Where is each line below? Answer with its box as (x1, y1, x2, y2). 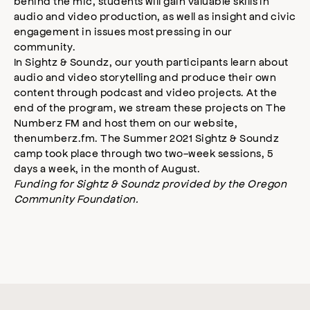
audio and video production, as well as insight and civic (14, 9, 296, 23)
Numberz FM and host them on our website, (14, 116, 238, 129)
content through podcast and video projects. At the (14, 85, 277, 99)
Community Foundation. (14, 192, 139, 206)
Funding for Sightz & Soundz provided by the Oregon (14, 176, 287, 190)
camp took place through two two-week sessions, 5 (14, 146, 274, 160)
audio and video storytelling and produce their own (14, 70, 277, 84)
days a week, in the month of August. (14, 161, 201, 175)
